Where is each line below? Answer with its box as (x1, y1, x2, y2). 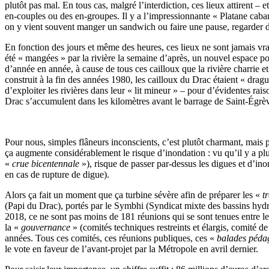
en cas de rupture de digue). (5, 169, 109, 180)
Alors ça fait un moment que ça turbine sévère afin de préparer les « (5, 189, 262, 200)
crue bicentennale (12, 158, 79, 169)
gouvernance (21, 222, 70, 232)
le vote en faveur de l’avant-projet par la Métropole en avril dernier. (5, 243, 258, 254)
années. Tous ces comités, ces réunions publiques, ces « (5, 232, 217, 243)
